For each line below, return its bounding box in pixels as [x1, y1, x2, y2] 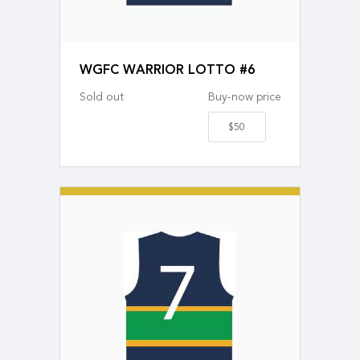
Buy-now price [207, 92, 281, 104]
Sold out [80, 92, 124, 104]
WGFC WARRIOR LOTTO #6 [80, 64, 255, 77]
